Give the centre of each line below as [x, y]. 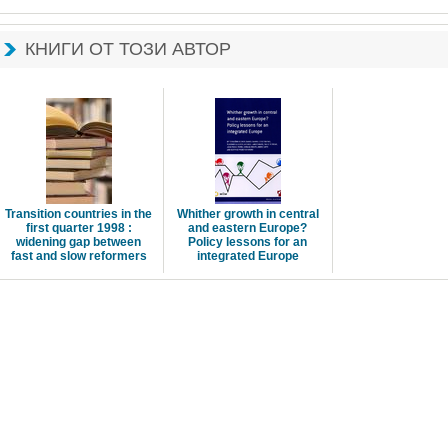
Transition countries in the [78, 214]
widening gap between [78, 242]
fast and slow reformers [78, 256]
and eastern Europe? [247, 228]
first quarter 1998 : [78, 228]
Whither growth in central [247, 214]
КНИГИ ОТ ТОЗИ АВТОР [127, 49]
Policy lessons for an [247, 242]
